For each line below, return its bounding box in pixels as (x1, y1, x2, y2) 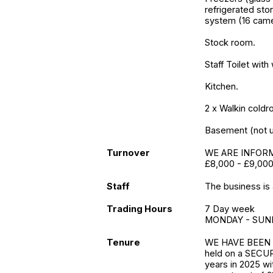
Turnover (107, 147, 150, 158)
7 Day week (205, 204, 255, 214)
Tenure (107, 237, 140, 248)
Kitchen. (205, 81, 239, 92)
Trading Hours (107, 204, 172, 214)
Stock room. (205, 37, 256, 48)
